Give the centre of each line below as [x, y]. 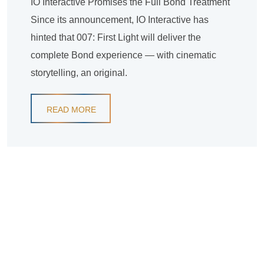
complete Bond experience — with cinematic [123, 55]
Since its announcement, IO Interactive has [120, 20]
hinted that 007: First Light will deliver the [116, 38]
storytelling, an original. [79, 73]
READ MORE [71, 110]
